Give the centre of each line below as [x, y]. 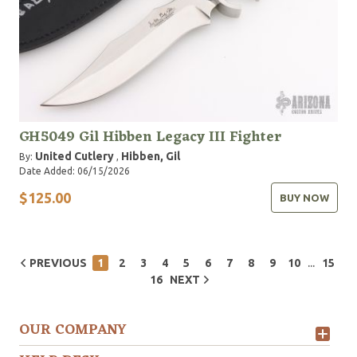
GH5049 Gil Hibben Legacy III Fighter [150, 137]
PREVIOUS [58, 263]
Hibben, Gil [151, 157]
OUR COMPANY [73, 330]
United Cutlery [75, 157]
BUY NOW [304, 198]
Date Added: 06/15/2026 [75, 171]
